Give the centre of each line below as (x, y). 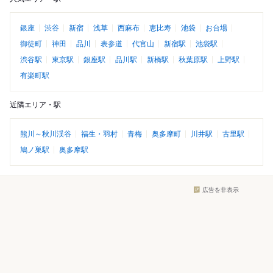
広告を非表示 (221, 190)
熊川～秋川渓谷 (46, 134)
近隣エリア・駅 (35, 105)
